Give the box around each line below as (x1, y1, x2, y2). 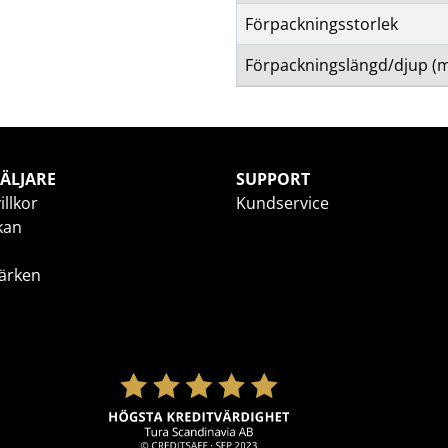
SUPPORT (236, 168, 310, 190)
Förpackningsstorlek (245, 13, 398, 35)
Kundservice (236, 192, 329, 214)
